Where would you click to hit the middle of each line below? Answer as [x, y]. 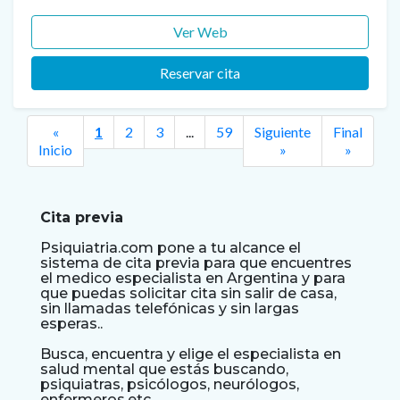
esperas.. [71, 324]
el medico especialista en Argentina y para [193, 279]
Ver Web [200, 32]
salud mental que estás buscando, [164, 370]
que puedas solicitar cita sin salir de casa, [188, 294]
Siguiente [283, 132]
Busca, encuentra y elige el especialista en [191, 354]
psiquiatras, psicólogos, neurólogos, [170, 385]
